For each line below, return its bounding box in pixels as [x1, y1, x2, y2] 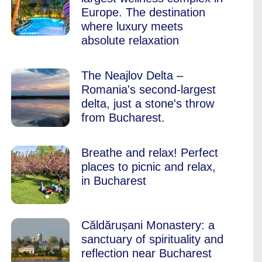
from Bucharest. [81, 111, 165, 124]
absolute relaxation [81, 34, 179, 47]
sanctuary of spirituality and [81, 233, 223, 246]
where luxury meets [81, 20, 183, 33]
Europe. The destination [81, 6, 205, 19]
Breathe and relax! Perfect [81, 146, 218, 159]
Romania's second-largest [81, 83, 216, 96]
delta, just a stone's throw [81, 97, 214, 110]
